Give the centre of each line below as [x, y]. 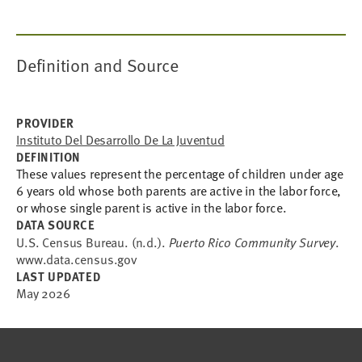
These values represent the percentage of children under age [180, 174]
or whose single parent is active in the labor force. [152, 208]
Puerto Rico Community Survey [252, 242]
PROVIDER [45, 123]
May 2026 [43, 293]
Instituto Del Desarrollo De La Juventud [120, 140]
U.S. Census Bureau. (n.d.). [93, 242]
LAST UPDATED [59, 276]
